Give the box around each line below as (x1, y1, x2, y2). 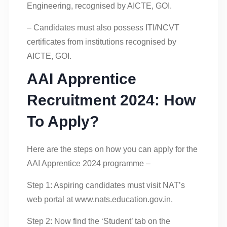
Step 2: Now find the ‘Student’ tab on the (27, 216, 170, 225)
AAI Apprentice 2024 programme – (27, 159, 150, 168)
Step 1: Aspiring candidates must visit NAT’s (27, 180, 185, 190)
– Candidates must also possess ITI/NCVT (27, 23, 179, 32)
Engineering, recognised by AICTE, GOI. (27, 1, 172, 10)
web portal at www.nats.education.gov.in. (27, 195, 173, 204)
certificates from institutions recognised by (27, 37, 176, 46)
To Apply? (27, 112, 99, 130)
